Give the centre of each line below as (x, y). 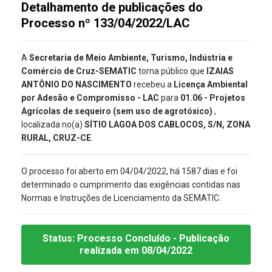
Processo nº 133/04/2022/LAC (106, 23)
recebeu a (154, 85)
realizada (102, 251)
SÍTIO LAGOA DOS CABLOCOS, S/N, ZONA (167, 125)
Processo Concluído (125, 239)
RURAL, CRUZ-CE (56, 138)
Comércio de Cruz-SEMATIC (79, 71)
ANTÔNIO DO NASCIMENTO (77, 85)
